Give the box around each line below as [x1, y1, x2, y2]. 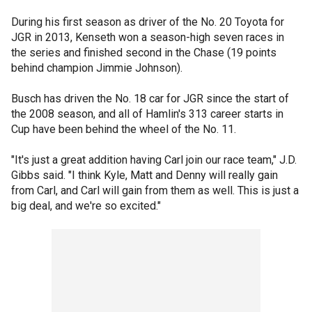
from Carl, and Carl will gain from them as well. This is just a [11, 184, 299, 197]
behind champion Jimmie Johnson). [11, 61, 182, 75]
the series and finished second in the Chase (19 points [11, 46, 276, 59]
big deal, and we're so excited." [11, 199, 161, 212]
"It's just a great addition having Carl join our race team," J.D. [11, 153, 297, 166]
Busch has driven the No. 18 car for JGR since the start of [11, 92, 289, 105]
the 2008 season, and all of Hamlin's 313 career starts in [11, 107, 283, 120]
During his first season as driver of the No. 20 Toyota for [11, 15, 284, 29]
